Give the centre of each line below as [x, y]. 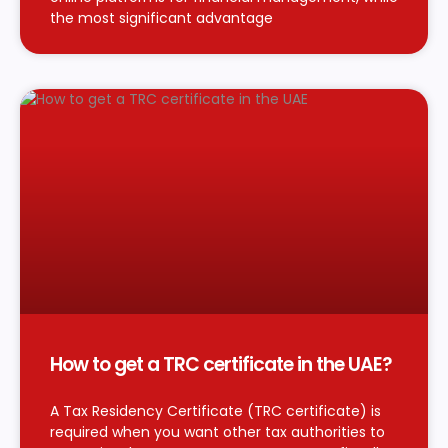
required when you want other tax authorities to [217, 431]
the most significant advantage [161, 17]
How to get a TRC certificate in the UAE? [221, 364]
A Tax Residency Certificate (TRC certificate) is [215, 410]
